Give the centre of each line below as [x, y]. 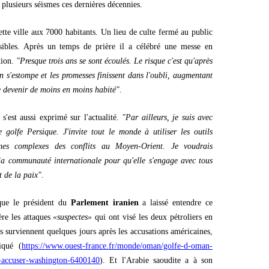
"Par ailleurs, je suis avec [167, 117]
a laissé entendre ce [175, 203]
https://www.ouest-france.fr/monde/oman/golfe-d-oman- [117, 246]
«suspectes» [73, 217]
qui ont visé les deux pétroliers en [153, 217]
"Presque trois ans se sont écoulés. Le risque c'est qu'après [114, 61]
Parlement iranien [104, 203]
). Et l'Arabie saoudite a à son [156, 260]
